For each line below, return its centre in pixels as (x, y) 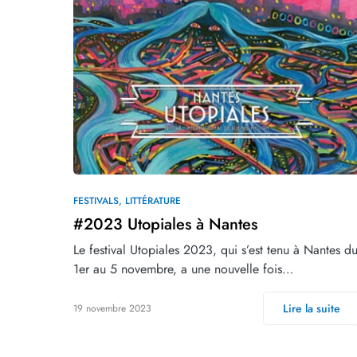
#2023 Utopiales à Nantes (165, 224)
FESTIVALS (96, 200)
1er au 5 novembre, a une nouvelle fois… (183, 269)
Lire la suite (312, 308)
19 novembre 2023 (112, 308)
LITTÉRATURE (153, 200)
